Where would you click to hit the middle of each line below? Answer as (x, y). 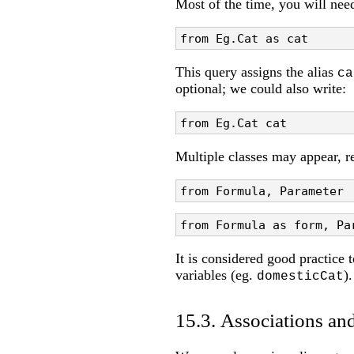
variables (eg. (216, 275)
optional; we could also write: (261, 88)
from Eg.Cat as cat (244, 38)
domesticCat (300, 277)
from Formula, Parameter (262, 190)
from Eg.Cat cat (233, 122)
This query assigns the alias (256, 72)
